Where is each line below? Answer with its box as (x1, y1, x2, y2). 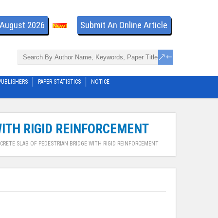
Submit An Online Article (80, 19, 167, 31)
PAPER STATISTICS (38, 78, 81, 86)
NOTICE (91, 78, 109, 86)
